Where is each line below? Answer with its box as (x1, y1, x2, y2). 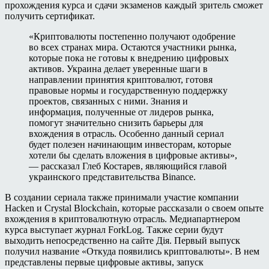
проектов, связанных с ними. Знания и (29, 95, 188, 106)
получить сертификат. (5, 10, 95, 21)
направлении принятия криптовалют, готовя (29, 74, 213, 85)
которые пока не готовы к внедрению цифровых (29, 52, 229, 63)
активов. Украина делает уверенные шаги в (29, 63, 208, 74)
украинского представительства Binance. (29, 171, 196, 182)
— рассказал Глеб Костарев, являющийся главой (29, 160, 227, 171)
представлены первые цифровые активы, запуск (5, 256, 204, 267)
